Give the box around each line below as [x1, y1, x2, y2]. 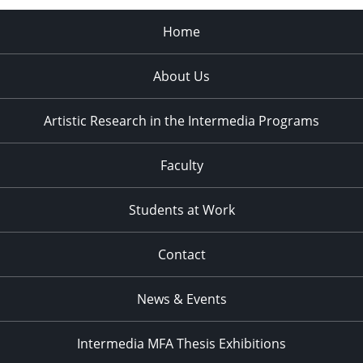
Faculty [160, 156, 203, 174]
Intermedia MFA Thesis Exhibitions [77, 334, 286, 352]
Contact [157, 245, 206, 263]
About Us [153, 66, 210, 85]
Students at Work [128, 200, 235, 219]
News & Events [136, 289, 227, 308]
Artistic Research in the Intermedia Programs [44, 111, 319, 130]
